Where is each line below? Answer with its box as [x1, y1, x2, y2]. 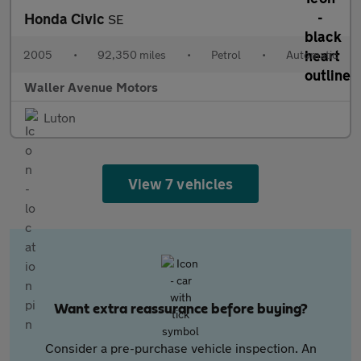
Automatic [286, 48, 338, 61]
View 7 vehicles [128, 175, 233, 193]
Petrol [211, 48, 241, 61]
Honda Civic [24, 10, 108, 27]
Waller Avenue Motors [24, 79, 158, 94]
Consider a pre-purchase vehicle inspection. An [44, 340, 317, 355]
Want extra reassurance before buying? [53, 302, 308, 317]
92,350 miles [98, 48, 166, 61]
